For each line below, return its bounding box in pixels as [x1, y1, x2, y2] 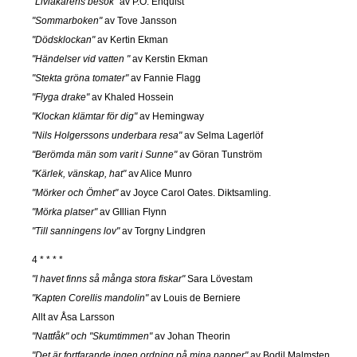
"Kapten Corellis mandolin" [32, 292, 148, 304]
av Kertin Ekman [95, 33, 168, 45]
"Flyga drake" [32, 91, 89, 103]
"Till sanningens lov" [32, 225, 120, 237]
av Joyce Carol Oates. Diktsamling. [118, 186, 271, 198]
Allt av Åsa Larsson [32, 311, 115, 323]
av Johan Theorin [152, 330, 230, 342]
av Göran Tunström [177, 148, 262, 160]
